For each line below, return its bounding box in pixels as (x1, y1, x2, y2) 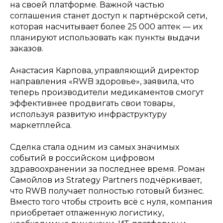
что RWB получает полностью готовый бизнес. (10, 186, 204, 196)
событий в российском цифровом (10, 153, 155, 163)
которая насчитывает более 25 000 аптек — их (10, 21, 203, 31)
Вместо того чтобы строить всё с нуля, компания (10, 197, 213, 207)
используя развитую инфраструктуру (10, 109, 167, 119)
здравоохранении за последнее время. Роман (10, 164, 205, 174)
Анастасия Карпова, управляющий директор (10, 65, 199, 75)
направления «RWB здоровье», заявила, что (10, 76, 194, 86)
